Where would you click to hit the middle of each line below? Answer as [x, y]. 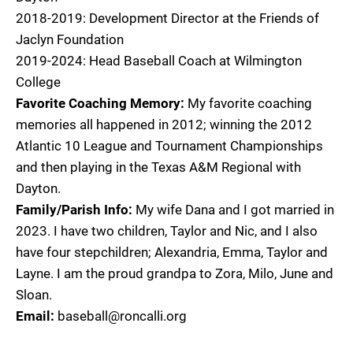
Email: [37, 316]
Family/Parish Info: [74, 210]
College [38, 82]
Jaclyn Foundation [70, 40]
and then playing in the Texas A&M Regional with [158, 167]
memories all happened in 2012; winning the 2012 [164, 125]
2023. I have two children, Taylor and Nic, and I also [167, 231]
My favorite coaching [250, 104]
